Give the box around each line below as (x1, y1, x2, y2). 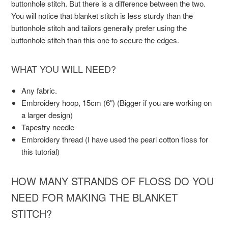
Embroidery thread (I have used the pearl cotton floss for (21, 134, 209, 145)
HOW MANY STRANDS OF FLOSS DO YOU (11, 174, 214, 189)
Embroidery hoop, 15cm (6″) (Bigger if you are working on (21, 97, 212, 108)
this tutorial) (21, 146, 60, 157)
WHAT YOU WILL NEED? (11, 62, 117, 76)
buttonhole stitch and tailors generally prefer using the (11, 22, 187, 34)
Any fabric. (21, 85, 58, 96)
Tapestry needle (21, 122, 75, 133)
